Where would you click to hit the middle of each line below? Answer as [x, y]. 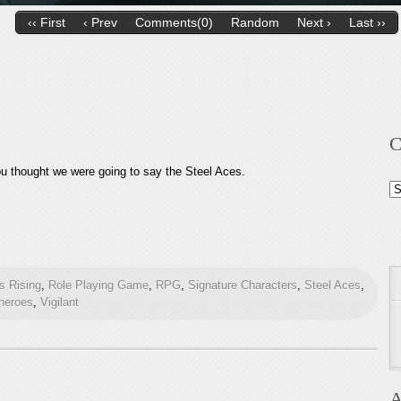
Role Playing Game [99, 285]
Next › [314, 22]
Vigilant [60, 302]
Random [255, 22]
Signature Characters [243, 285]
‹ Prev [100, 22]
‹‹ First [46, 22]
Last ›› [367, 22]
